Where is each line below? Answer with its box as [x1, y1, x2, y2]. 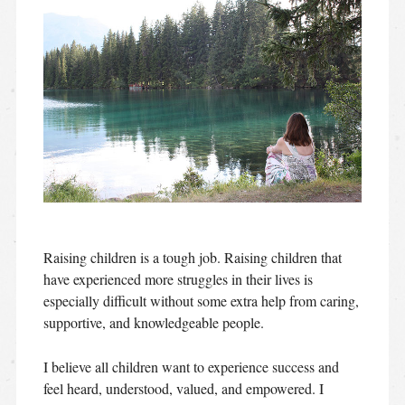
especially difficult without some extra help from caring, [42, 290, 359, 310]
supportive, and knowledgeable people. [42, 312, 264, 332]
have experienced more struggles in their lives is [42, 268, 313, 288]
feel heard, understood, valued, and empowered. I [42, 378, 324, 398]
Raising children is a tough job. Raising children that [42, 247, 342, 267]
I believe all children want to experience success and [42, 356, 339, 376]
